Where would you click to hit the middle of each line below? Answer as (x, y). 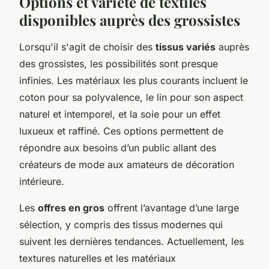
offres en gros (71, 207)
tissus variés (186, 47)
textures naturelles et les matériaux (98, 258)
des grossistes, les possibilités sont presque (119, 63)
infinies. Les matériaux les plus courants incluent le (134, 80)
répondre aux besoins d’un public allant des (118, 147)
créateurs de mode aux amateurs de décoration (127, 164)
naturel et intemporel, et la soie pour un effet (120, 114)
